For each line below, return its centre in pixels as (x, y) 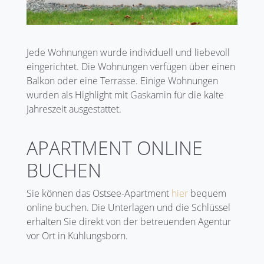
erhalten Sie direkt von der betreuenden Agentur (129, 221)
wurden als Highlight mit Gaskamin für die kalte (125, 95)
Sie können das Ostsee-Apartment (99, 193)
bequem (207, 193)
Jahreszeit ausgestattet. (74, 109)
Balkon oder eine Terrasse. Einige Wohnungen (122, 80)
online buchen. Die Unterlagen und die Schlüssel (128, 207)
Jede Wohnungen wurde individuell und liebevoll (128, 52)
